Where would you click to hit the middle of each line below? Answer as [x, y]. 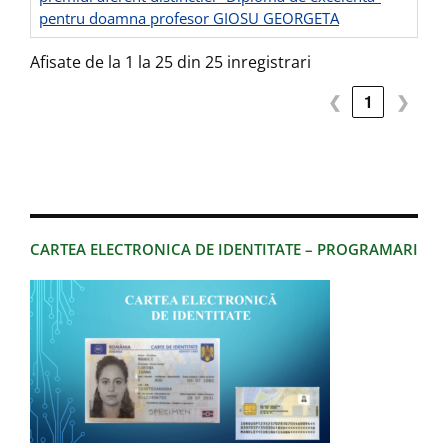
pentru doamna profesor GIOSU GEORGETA [189, 18]
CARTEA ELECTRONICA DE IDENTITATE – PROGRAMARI [224, 249]
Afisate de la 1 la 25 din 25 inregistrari [170, 62]
